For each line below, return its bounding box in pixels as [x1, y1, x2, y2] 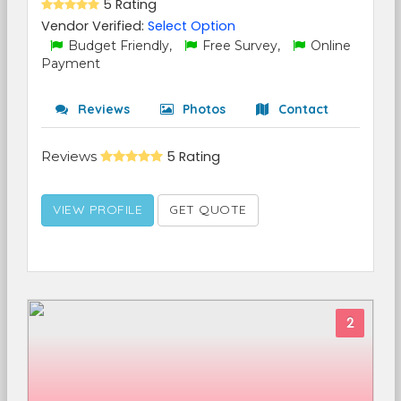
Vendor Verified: [41, 17, 148, 35]
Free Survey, [199, 38, 284, 54]
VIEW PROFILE [53, 201, 142, 218]
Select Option [148, 17, 235, 35]
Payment [41, 55, 100, 72]
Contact [275, 101, 328, 117]
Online [307, 38, 351, 54]
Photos [179, 101, 226, 117]
